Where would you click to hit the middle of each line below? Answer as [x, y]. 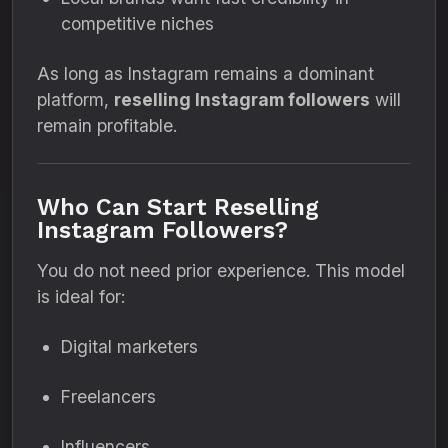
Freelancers [108, 396]
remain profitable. [107, 125]
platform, [75, 99]
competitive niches [137, 23]
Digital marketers [129, 346]
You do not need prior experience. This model [221, 270]
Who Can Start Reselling [178, 207]
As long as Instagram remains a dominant [205, 73]
